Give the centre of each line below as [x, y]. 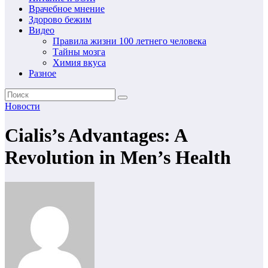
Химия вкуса [79, 63]
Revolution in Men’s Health [118, 158]
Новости [22, 106]
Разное [42, 73]
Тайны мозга [79, 52]
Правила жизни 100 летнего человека [130, 41]
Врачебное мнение [67, 9]
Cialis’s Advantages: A [96, 135]
